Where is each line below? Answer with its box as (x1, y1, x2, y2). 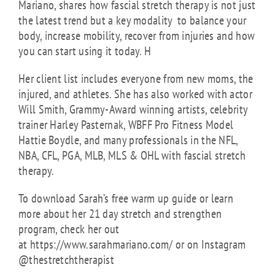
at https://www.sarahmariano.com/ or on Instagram (18, 236, 246, 252)
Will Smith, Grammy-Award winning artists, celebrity (18, 101, 248, 117)
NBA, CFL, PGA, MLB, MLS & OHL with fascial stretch (18, 147, 246, 163)
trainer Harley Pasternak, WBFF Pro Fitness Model (18, 117, 234, 133)
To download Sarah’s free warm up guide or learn (18, 190, 234, 206)
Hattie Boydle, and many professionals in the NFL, (18, 132, 238, 148)
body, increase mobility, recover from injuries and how (18, 28, 255, 44)
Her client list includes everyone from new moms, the (18, 71, 254, 87)
